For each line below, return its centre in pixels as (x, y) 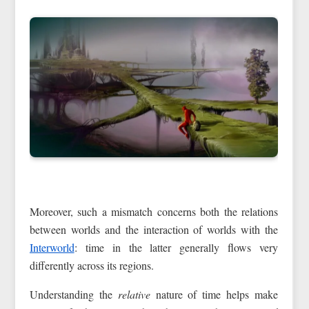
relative (134, 294)
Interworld (52, 247)
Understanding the (73, 294)
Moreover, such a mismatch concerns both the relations (154, 211)
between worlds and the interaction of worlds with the (154, 229)
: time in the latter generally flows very (176, 247)
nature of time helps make (214, 294)
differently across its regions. (91, 265)
